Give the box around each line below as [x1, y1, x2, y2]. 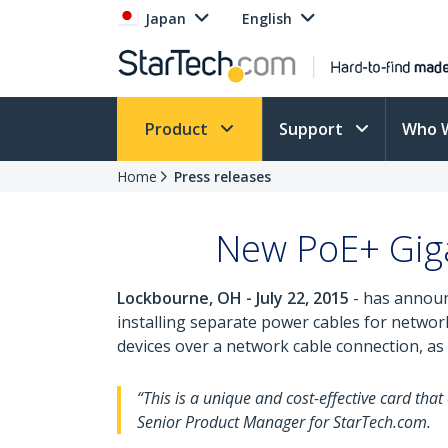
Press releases [174, 167, 271, 186]
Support [279, 118, 347, 140]
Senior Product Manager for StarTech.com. [137, 411, 431, 433]
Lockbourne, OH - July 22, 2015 [117, 287, 349, 309]
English [242, 9, 292, 28]
